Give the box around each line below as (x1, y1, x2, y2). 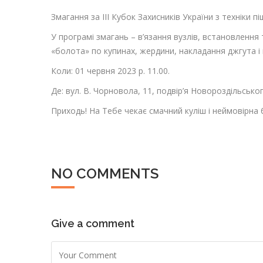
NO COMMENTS (51, 165, 159, 182)
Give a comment (51, 217, 134, 230)
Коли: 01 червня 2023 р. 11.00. (51, 65, 170, 76)
